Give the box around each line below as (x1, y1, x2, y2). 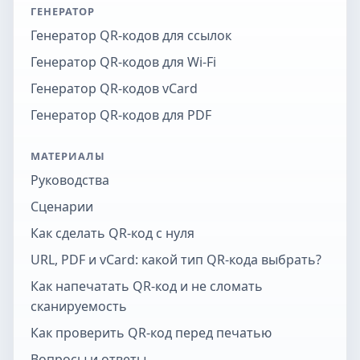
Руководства (30, 171, 109, 190)
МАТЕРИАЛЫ (30, 149, 106, 164)
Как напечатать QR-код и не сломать (30, 277, 263, 296)
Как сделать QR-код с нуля (30, 224, 194, 243)
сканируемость (30, 297, 127, 316)
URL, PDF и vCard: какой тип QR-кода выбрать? (30, 251, 321, 269)
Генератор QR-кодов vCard (30, 79, 198, 97)
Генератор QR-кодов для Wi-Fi (30, 52, 216, 71)
